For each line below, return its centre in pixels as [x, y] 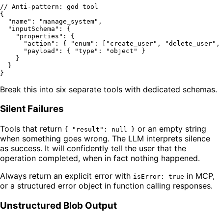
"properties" [39, 36]
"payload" [41, 51]
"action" [39, 43]
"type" [86, 51]
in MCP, [199, 176]
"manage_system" [69, 21]
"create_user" [132, 43]
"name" [20, 21]
